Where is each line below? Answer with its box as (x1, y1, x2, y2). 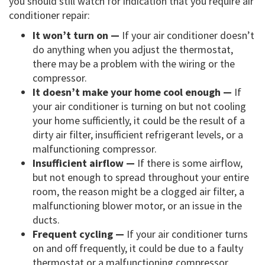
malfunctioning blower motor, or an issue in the (33, 199, 242, 213)
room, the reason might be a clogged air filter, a (33, 185, 244, 199)
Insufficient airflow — (33, 156, 135, 170)
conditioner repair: (9, 8, 90, 22)
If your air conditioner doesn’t (119, 28, 254, 43)
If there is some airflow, (135, 156, 243, 170)
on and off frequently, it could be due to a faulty (33, 241, 243, 256)
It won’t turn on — (33, 28, 119, 43)
